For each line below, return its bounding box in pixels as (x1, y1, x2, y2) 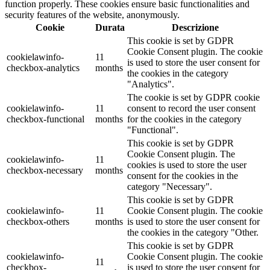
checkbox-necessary (7, 165, 83, 176)
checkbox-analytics (7, 63, 80, 74)
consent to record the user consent (127, 103, 256, 114)
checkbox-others (7, 216, 69, 227)
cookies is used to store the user (127, 160, 246, 171)
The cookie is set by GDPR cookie (127, 92, 260, 103)
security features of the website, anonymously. (5, 10, 180, 20)
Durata (95, 22, 125, 33)
